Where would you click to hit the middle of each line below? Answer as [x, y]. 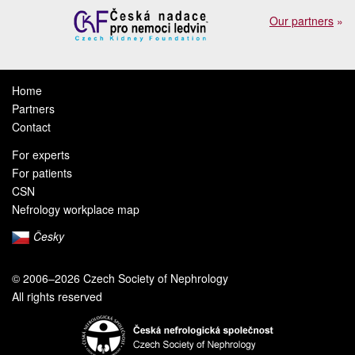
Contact [31, 127]
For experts [41, 154]
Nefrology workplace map [76, 209]
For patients [42, 172]
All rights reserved [57, 296]
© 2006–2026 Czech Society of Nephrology [120, 278]
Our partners [302, 21]
